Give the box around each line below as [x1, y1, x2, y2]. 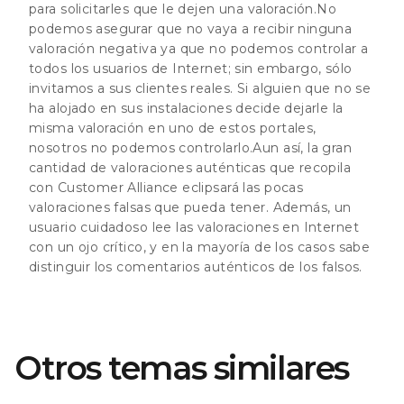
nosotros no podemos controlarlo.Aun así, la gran [29, 139, 353, 156]
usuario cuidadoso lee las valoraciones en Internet [29, 218, 360, 235]
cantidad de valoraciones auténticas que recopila [29, 159, 352, 176]
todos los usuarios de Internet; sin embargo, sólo [29, 60, 353, 77]
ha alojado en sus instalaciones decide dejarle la [29, 99, 344, 116]
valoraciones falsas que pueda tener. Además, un [29, 198, 352, 216]
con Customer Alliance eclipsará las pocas [29, 179, 304, 196]
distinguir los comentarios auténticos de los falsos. [29, 258, 363, 275]
